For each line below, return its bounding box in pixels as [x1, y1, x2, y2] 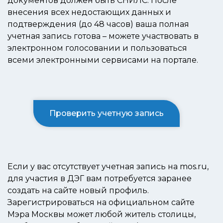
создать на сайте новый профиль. [7, 186, 149, 196]
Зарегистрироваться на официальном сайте [7, 198, 195, 208]
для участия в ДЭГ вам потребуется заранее [7, 174, 192, 184]
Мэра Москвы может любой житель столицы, [7, 210, 196, 220]
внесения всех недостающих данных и [7, 7, 171, 17]
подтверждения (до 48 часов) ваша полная [7, 19, 189, 29]
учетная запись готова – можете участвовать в [7, 31, 199, 41]
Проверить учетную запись [49, 109, 164, 118]
